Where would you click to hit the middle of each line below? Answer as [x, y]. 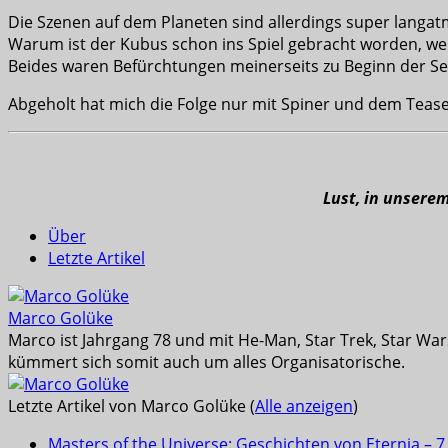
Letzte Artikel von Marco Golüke [129, 405]
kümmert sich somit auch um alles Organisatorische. [206, 361]
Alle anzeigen [304, 405]
